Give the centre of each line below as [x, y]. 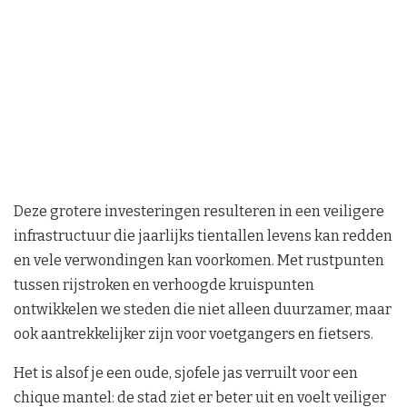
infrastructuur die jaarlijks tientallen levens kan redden [203, 236]
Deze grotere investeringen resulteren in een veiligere [199, 212]
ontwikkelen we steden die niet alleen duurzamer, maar [203, 310]
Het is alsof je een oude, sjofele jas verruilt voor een [186, 373]
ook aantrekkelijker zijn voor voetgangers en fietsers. [194, 334]
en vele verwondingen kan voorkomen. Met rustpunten [199, 261]
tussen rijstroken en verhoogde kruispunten [164, 285]
